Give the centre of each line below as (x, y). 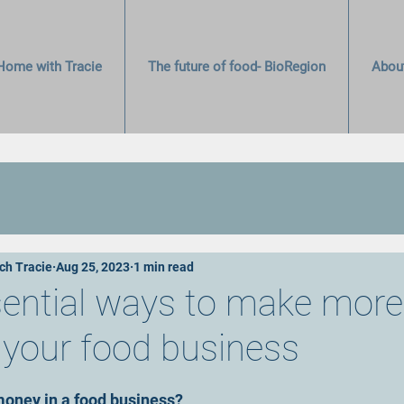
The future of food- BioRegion (237, 67)
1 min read (164, 266)
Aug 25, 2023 (93, 266)
